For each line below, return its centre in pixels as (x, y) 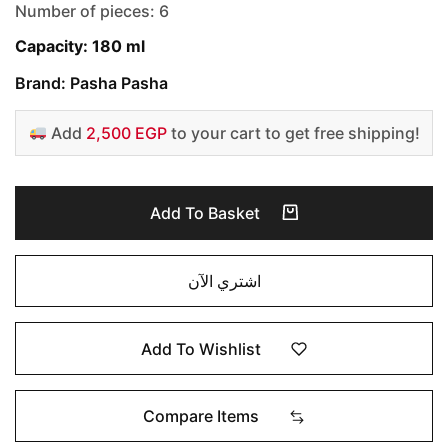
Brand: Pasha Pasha (91, 82)
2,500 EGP (126, 132)
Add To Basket (206, 212)
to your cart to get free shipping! (293, 132)
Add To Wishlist (201, 348)
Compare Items (201, 416)
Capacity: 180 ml (80, 45)
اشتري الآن (224, 280)
